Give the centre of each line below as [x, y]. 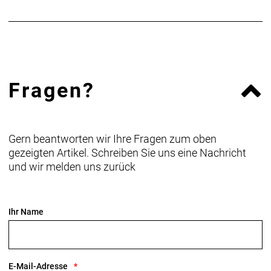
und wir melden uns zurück [72, 166]
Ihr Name [26, 211]
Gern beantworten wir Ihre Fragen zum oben [113, 139]
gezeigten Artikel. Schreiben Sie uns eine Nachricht [127, 152]
